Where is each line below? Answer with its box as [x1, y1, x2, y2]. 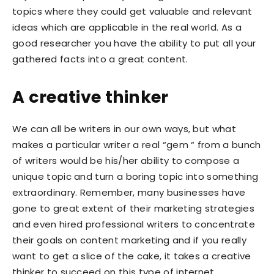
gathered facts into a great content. [12, 53, 188, 66]
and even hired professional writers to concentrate [12, 218, 256, 231]
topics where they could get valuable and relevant [12, 5, 253, 18]
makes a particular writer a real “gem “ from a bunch [12, 138, 261, 152]
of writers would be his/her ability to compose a [12, 154, 240, 168]
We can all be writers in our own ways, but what [12, 122, 237, 136]
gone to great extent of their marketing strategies [12, 202, 255, 215]
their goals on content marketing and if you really [12, 234, 247, 247]
